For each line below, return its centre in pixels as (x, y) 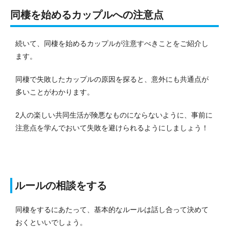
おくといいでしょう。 (51, 222)
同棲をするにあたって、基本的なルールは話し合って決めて (112, 209)
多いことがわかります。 (55, 92)
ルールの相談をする (61, 185)
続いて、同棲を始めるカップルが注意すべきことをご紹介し (112, 43)
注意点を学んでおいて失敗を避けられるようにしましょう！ (112, 128)
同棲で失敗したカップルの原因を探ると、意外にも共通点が (112, 79)
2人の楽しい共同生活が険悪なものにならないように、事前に (114, 115)
